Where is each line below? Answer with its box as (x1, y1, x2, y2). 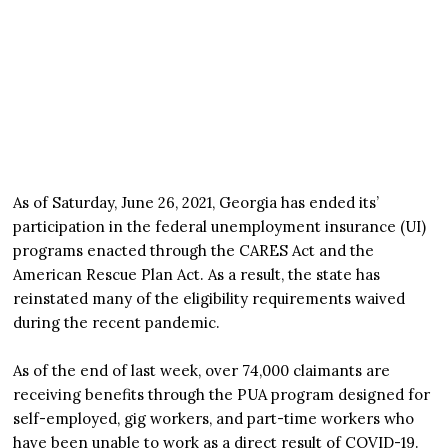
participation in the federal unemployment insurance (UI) (13, 216, 427, 236)
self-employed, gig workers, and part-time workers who (13, 408, 415, 428)
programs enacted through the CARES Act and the (13, 240, 375, 260)
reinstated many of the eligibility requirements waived (13, 288, 406, 308)
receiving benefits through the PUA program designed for (13, 384, 431, 404)
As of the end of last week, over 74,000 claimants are (13, 360, 391, 380)
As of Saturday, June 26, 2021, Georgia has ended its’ (13, 192, 380, 212)
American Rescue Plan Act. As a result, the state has (13, 264, 381, 284)
